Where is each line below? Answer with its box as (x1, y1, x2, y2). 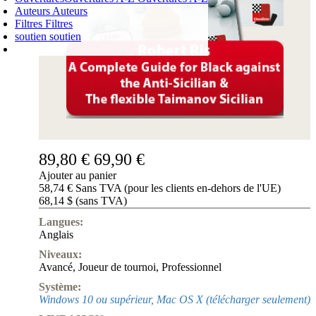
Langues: (39, 216, 83, 229)
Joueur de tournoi (78, 261, 156, 274)
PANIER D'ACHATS (211, 63, 310, 75)
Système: (39, 281, 81, 293)
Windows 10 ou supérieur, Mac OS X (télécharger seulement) (39, 293, 310, 306)
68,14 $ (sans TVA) (39, 195, 127, 207)
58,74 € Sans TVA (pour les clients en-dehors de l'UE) (39, 182, 281, 195)
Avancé (39, 261, 73, 274)
